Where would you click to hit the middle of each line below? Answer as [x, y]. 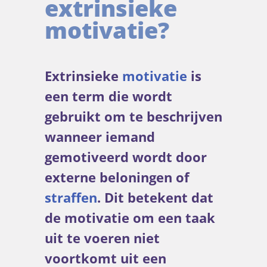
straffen [71, 198]
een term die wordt [108, 97]
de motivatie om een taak [130, 218]
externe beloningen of [117, 178]
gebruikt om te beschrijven [133, 117]
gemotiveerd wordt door [126, 157]
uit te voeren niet [102, 238]
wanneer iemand [100, 137]
